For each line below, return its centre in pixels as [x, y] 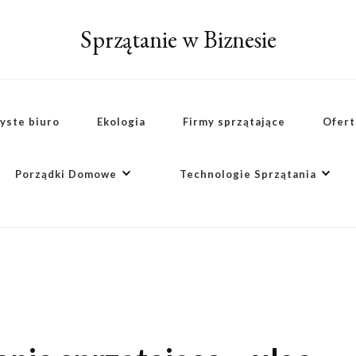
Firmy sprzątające [234, 122]
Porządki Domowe [66, 174]
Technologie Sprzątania [248, 174]
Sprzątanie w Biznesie [178, 39]
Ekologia [121, 122]
